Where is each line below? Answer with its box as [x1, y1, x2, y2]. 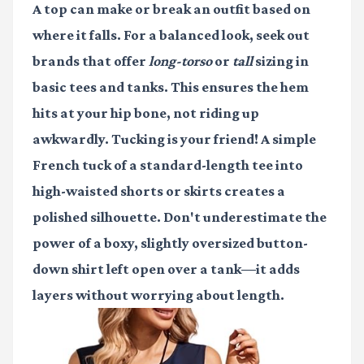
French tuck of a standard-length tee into [32, 156, 303, 173]
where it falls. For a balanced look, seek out [32, 26, 310, 43]
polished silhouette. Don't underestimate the [32, 208, 327, 225]
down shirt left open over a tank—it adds [32, 260, 300, 277]
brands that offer [32, 52, 149, 69]
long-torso [149, 52, 212, 69]
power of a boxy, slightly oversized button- [32, 234, 308, 251]
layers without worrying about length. [32, 286, 284, 303]
